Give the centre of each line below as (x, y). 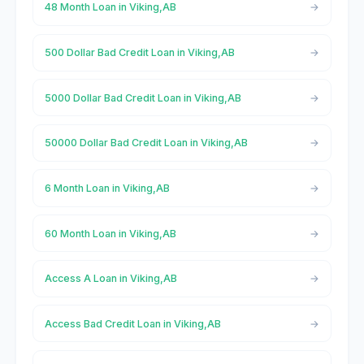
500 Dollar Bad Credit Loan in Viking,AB (139, 53)
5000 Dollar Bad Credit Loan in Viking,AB (143, 97)
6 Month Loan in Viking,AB (107, 188)
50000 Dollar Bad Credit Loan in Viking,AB (146, 143)
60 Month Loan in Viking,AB (110, 233)
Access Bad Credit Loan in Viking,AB (132, 323)
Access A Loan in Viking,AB (110, 279)
